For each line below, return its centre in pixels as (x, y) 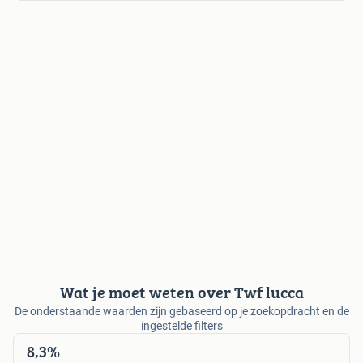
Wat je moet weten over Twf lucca (181, 293)
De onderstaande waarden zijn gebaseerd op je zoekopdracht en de (181, 312)
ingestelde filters (181, 326)
